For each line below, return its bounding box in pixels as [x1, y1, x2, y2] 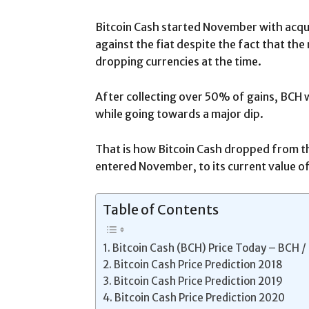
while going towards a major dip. [95, 106, 263, 121]
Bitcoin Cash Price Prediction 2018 [114, 257, 283, 271]
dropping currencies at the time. [95, 54, 261, 68]
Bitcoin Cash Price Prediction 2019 [114, 274, 283, 288]
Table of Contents [103, 201, 219, 218]
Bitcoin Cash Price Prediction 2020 [114, 290, 286, 304]
